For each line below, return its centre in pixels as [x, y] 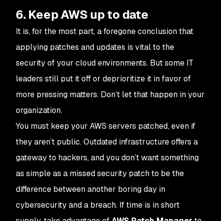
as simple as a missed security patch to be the [100, 173]
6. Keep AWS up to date [82, 15]
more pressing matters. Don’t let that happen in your [110, 94]
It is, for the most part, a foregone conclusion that [105, 31]
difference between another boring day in [91, 189]
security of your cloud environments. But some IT [105, 63]
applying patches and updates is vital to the [95, 47]
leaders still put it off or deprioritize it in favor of [103, 79]
